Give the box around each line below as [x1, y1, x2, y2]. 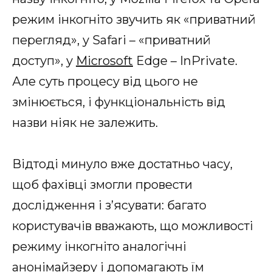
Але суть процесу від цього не [12, 73, 198, 89]
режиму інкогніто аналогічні [12, 239, 186, 254]
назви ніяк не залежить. [12, 115, 158, 130]
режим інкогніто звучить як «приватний [12, 12, 256, 27]
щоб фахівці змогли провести [12, 177, 192, 192]
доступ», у [12, 53, 76, 68]
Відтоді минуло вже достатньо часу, [12, 156, 233, 171]
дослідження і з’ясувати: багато [12, 197, 206, 212]
